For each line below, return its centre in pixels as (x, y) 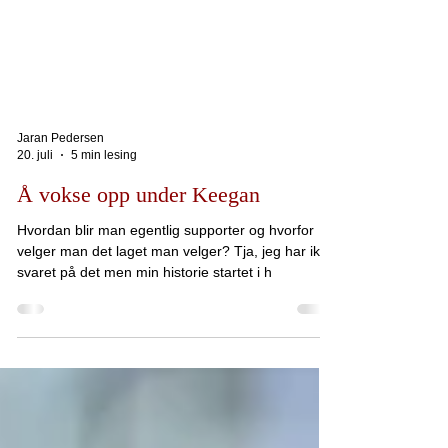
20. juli (35, 206)
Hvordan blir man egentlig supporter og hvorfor (165, 282)
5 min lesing (104, 206)
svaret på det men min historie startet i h (144, 324)
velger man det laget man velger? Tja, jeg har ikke (176, 303)
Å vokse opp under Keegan (138, 246)
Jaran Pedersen (60, 190)
